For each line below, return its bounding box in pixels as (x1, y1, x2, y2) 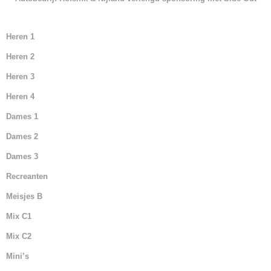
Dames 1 (6, 112, 38, 121)
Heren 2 (6, 52, 34, 61)
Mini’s (6, 252, 29, 261)
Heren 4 (6, 92, 34, 101)
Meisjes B (6, 192, 42, 201)
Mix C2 (6, 232, 31, 241)
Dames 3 (6, 152, 38, 161)
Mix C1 (6, 212, 31, 221)
